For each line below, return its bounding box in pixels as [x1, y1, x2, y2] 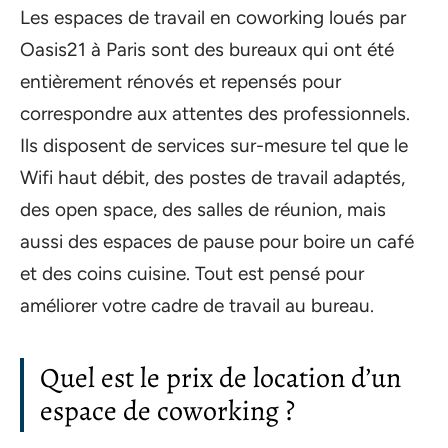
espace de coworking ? [40, 391, 295, 430]
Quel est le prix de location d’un [40, 358, 401, 397]
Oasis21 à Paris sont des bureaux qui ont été [20, 37, 394, 61]
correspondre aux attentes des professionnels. [20, 101, 410, 125]
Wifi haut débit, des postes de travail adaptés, [20, 165, 405, 189]
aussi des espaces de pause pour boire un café [20, 229, 414, 253]
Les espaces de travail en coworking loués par [20, 5, 406, 29]
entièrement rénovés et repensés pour [20, 69, 341, 93]
